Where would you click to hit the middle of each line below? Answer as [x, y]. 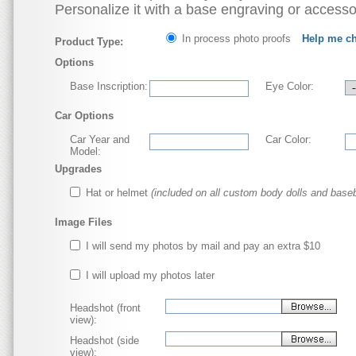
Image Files [83, 222]
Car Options [84, 116]
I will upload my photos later [150, 275]
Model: [85, 151]
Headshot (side [104, 341]
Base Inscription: [109, 86]
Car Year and [100, 139]
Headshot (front [105, 308]
